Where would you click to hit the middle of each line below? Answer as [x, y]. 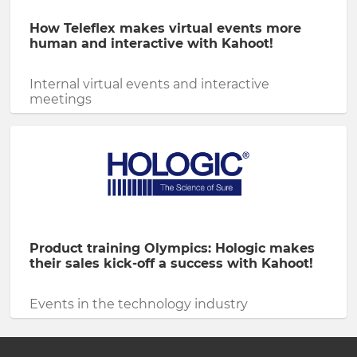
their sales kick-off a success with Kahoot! [171, 263]
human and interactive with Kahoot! [151, 43]
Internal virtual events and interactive [149, 84]
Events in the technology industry [139, 304]
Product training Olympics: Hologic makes [172, 248]
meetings [61, 99]
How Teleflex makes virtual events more [165, 28]
